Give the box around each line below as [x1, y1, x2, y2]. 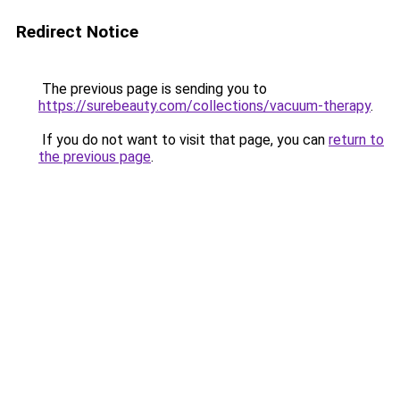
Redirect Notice [16, 21, 138, 42]
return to [329, 131, 384, 148]
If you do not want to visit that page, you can [38, 131, 329, 148]
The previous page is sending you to [38, 80, 267, 97]
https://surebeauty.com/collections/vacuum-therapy [38, 97, 371, 114]
